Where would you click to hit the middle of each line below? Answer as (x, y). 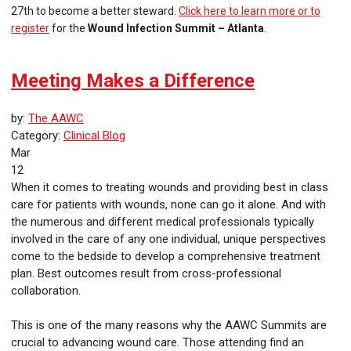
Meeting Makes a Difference (133, 81)
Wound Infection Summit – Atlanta (176, 29)
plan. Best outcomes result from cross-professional (146, 274)
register (30, 29)
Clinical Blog (94, 136)
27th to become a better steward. (95, 11)
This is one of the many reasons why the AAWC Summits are (169, 326)
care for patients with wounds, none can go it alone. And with (168, 205)
